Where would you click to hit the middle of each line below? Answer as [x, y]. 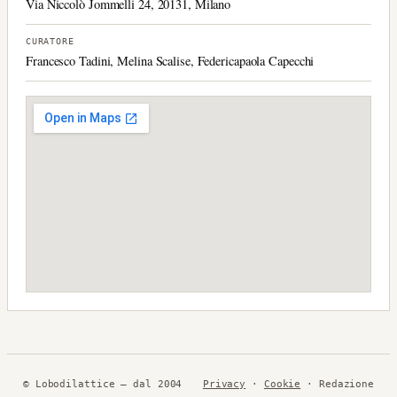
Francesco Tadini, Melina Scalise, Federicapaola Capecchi [170, 60]
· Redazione [338, 384]
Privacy [224, 384]
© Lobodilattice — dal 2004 [102, 384]
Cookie [282, 384]
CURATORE [50, 41]
